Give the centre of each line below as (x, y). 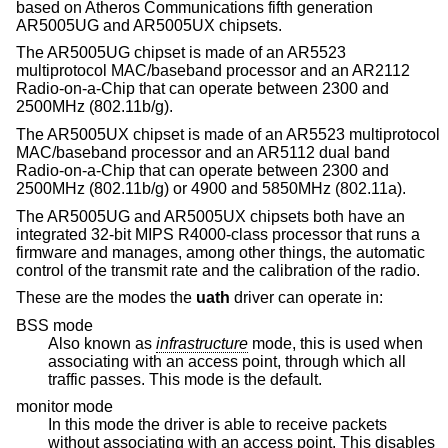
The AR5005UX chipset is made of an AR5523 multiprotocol (228, 134)
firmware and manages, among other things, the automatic (220, 252)
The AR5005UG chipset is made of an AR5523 (181, 53)
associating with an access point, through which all (218, 361)
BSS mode (54, 325)
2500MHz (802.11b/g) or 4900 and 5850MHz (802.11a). (211, 188)
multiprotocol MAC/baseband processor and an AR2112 (213, 71)
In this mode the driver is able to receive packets (217, 425)
